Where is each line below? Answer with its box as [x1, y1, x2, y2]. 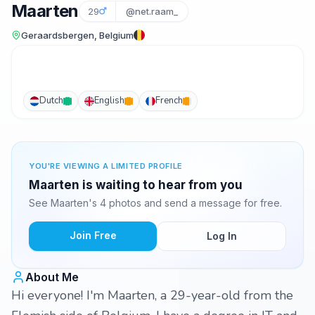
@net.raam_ [125, 6, 178, 17]
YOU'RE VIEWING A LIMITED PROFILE [29, 161, 183, 171]
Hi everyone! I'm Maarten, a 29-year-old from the [11, 287, 293, 304]
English [94, 94, 124, 107]
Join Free [69, 229, 117, 241]
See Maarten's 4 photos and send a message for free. [29, 197, 282, 209]
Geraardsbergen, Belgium [21, 30, 134, 41]
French [155, 94, 183, 107]
